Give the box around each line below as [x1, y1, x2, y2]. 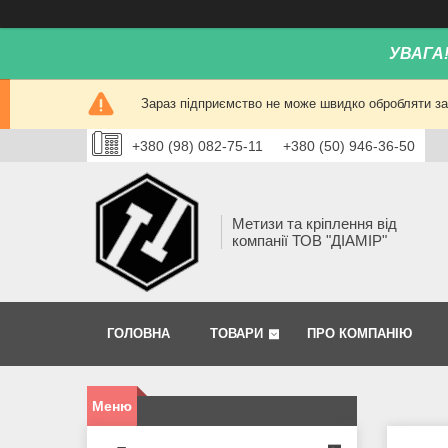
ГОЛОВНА [107, 326, 170, 342]
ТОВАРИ [210, 326, 263, 342]
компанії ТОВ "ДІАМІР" [232, 232, 387, 250]
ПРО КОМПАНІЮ [307, 326, 412, 342]
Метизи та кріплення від [232, 215, 397, 233]
